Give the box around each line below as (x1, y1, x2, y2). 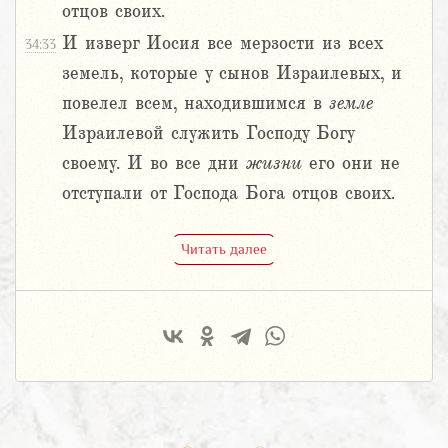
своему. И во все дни (62, 153, 246, 174)
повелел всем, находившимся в (62, 93, 329, 114)
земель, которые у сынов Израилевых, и (62, 63, 402, 84)
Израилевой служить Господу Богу (62, 123, 354, 144)
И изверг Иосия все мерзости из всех (62, 33, 382, 54)
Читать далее (181, 240, 267, 257)
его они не (302, 153, 400, 174)
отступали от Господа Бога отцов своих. (62, 183, 395, 204)
